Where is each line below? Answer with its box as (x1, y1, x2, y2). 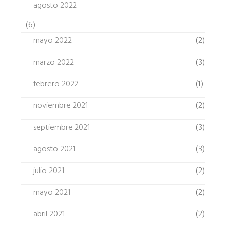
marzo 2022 (33, 55, 74, 69)
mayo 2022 (33, 34, 72, 47)
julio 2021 (33, 164, 64, 178)
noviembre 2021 (33, 99, 88, 112)
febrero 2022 (33, 77, 78, 91)
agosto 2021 (33, 142, 75, 156)
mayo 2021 (33, 186, 70, 199)
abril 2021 (33, 207, 65, 221)
